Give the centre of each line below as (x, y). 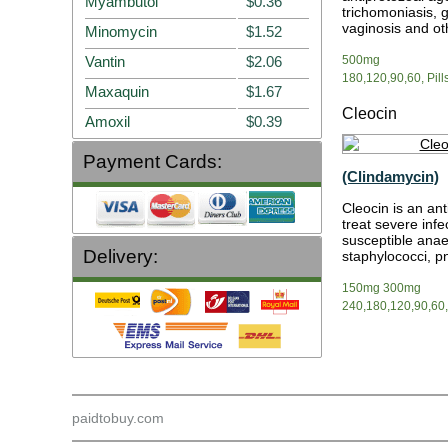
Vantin (105, 61)
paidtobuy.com (118, 418)
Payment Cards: (152, 161)
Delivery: (120, 256)
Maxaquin (117, 91)
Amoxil (107, 121)
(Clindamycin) (390, 176)
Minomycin (121, 31)
